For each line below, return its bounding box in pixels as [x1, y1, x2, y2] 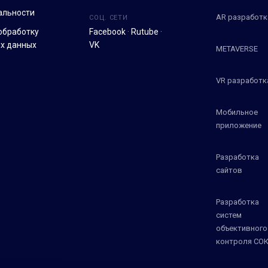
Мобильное [215, 107, 258, 117]
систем [215, 210, 242, 220]
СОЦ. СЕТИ [89, 13, 128, 22]
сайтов [215, 165, 242, 175]
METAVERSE [215, 44, 258, 53]
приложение [215, 120, 261, 130]
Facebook [89, 26, 126, 36]
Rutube [131, 26, 159, 36]
